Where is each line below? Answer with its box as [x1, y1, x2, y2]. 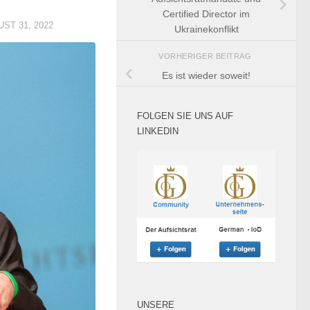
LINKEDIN [137, 126, 179, 137]
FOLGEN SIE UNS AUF [137, 111, 233, 122]
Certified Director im [163, 8, 250, 20]
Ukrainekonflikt [174, 24, 239, 35]
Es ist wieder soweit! [162, 69, 250, 81]
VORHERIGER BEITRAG [158, 52, 254, 61]
